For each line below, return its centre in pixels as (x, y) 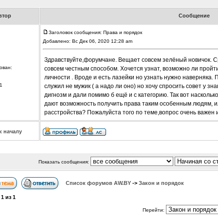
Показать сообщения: (64, 162)
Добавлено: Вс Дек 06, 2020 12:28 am (88, 41)
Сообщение (194, 16)
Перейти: (154, 210)
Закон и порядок (161, 183)
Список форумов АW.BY (98, 183)
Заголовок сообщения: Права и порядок (95, 33)
